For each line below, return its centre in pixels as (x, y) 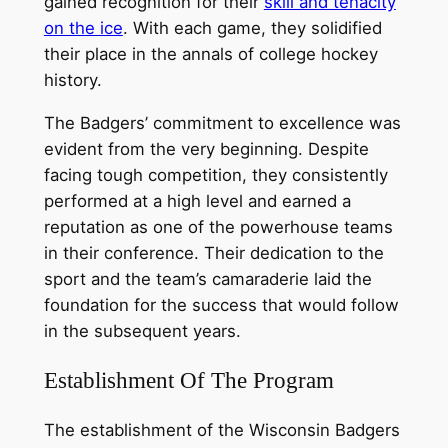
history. (72, 79)
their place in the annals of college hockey (210, 53)
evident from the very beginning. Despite (206, 148)
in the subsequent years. (142, 330)
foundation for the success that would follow (221, 304)
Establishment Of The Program (188, 379)
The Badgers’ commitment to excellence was (222, 122)
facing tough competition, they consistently (215, 174)
